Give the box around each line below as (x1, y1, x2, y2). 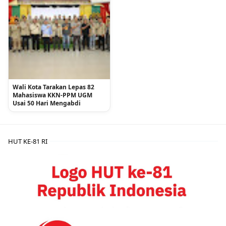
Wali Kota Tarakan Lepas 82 (13, 82, 94, 91)
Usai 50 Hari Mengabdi (13, 98, 81, 107)
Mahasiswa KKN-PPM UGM (13, 90, 92, 99)
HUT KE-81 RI (8, 136, 47, 146)
